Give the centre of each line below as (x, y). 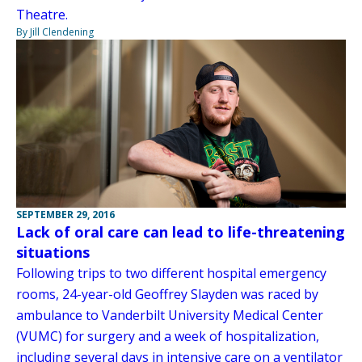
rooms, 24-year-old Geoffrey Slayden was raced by (167, 295)
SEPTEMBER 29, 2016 (65, 215)
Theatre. (42, 14)
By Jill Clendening (55, 32)
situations (53, 253)
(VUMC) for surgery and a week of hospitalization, (168, 337)
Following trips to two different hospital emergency (171, 274)
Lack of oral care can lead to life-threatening (181, 232)
